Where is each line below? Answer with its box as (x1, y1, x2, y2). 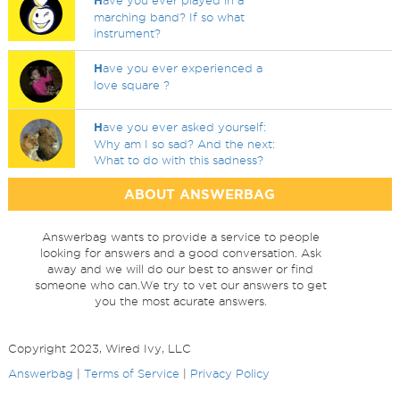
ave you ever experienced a (103, 62, 263, 74)
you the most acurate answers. (94, 295, 267, 307)
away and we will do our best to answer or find (47, 262, 314, 275)
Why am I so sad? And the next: (94, 137, 276, 150)
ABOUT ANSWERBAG (124, 187, 276, 202)
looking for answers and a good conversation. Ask (39, 246, 321, 259)
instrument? (94, 27, 162, 39)
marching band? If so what (94, 11, 246, 23)
